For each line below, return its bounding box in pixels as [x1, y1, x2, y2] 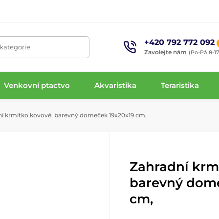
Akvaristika [94, 80, 137, 90]
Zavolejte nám [144, 48, 187, 56]
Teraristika [161, 80, 199, 90]
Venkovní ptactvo [3, 80, 70, 90]
